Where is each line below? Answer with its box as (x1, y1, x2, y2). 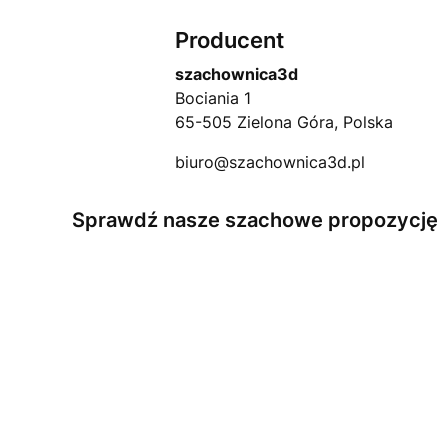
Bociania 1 (174, 87, 251, 108)
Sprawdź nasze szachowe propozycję (72, 207, 438, 232)
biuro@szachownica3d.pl (174, 151, 365, 172)
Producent (174, 26, 284, 53)
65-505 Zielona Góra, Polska (174, 111, 393, 132)
